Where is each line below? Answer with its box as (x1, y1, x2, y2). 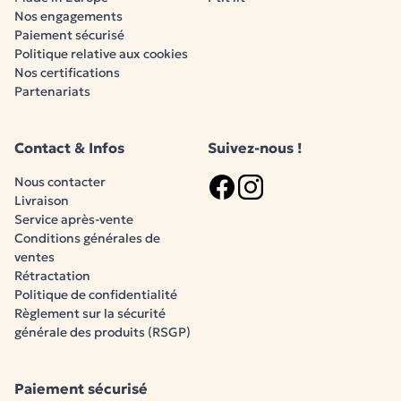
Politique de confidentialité (14, 286, 177, 303)
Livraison (14, 192, 69, 209)
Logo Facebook (207, 202, 311, 220)
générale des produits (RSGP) (14, 324, 191, 340)
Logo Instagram (235, 202, 346, 220)
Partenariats (14, 83, 90, 99)
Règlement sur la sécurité (14, 305, 166, 321)
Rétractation (14, 268, 90, 284)
